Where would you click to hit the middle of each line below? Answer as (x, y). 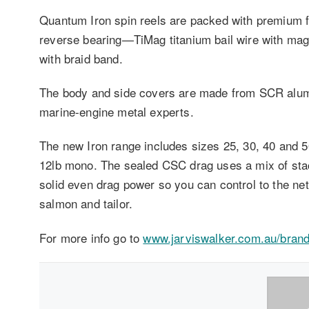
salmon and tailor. (86, 203)
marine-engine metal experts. (117, 112)
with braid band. (81, 58)
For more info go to (91, 237)
